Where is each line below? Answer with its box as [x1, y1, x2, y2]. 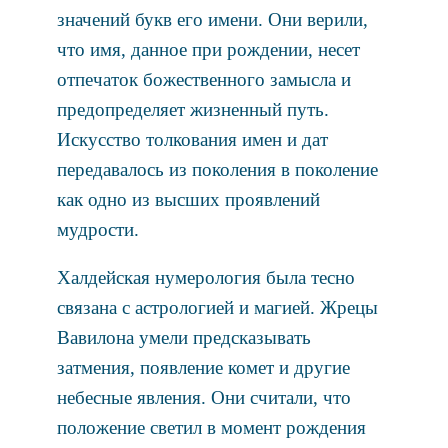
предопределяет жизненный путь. [56, 98, 329, 120]
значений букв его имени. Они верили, [56, 8, 368, 30]
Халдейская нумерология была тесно [56, 266, 355, 288]
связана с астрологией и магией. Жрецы [56, 296, 378, 318]
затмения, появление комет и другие [56, 356, 350, 378]
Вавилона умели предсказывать [56, 326, 311, 348]
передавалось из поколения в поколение [56, 158, 378, 180]
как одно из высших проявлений [56, 188, 320, 210]
